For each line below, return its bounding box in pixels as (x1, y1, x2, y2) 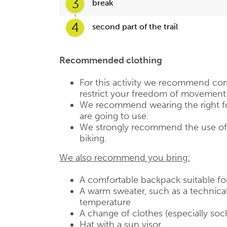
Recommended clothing (59, 55, 164, 66)
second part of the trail (92, 22, 178, 31)
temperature (80, 197, 131, 208)
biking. (80, 133, 106, 144)
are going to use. (80, 110, 148, 122)
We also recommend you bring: (59, 152, 190, 163)
